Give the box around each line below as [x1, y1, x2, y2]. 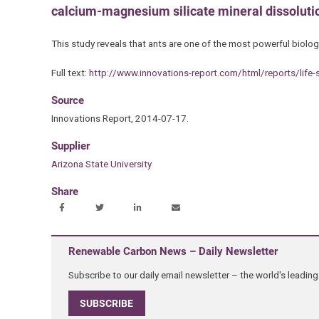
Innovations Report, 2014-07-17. [51, 112, 189, 124]
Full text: [51, 66, 89, 78]
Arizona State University [51, 158, 152, 170]
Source [51, 93, 84, 107]
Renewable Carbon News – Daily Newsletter [68, 245, 278, 258]
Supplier [51, 140, 90, 153]
